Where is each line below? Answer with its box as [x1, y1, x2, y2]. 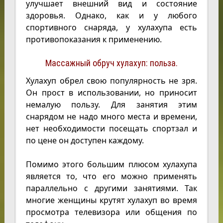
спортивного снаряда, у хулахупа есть [25, 22, 198, 33]
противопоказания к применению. [25, 34, 162, 45]
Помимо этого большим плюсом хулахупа [25, 159, 198, 170]
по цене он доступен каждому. [25, 135, 144, 146]
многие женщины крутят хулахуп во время [25, 195, 198, 206]
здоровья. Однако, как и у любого [25, 10, 198, 21]
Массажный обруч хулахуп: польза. [45, 58, 178, 68]
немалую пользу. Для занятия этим [25, 99, 198, 110]
